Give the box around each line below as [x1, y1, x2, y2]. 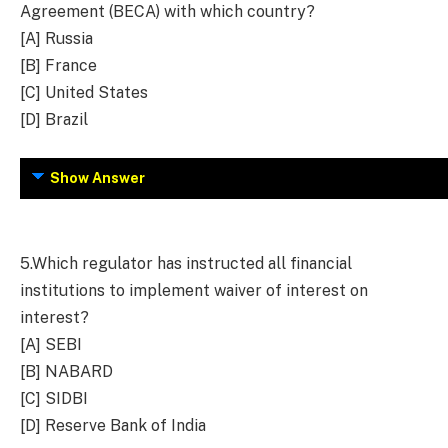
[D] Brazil [20, 110, 88, 130]
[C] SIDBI [20, 389, 88, 409]
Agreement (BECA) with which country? [20, 2, 315, 22]
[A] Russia [20, 29, 93, 49]
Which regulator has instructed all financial [32, 254, 352, 274]
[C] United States [20, 83, 148, 103]
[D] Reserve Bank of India [20, 416, 206, 436]
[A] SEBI [20, 335, 82, 355]
